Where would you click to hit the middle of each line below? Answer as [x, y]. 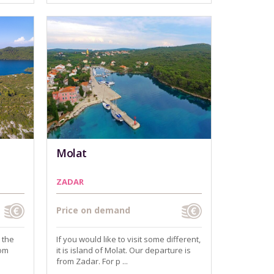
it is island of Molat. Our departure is [124, 250]
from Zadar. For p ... [92, 261]
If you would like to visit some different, [128, 239]
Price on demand [93, 210]
